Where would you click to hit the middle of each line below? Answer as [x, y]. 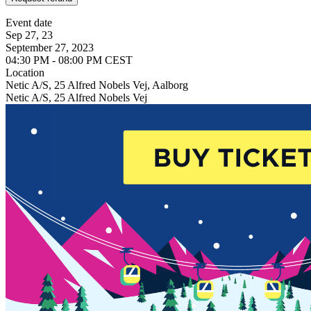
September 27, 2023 [50, 47]
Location [25, 72]
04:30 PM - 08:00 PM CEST [69, 60]
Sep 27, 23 [29, 35]
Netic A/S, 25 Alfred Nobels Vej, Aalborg [97, 85]
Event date [29, 22]
